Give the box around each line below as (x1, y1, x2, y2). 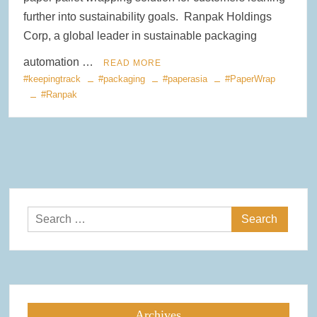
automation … (23, 55, 97, 68)
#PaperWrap (225, 73, 276, 84)
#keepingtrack (23, 73, 81, 84)
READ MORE (103, 57, 162, 68)
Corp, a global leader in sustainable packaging (23, 29, 258, 42)
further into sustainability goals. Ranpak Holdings (23, 10, 272, 23)
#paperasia (163, 73, 208, 84)
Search (231, 209, 267, 221)
